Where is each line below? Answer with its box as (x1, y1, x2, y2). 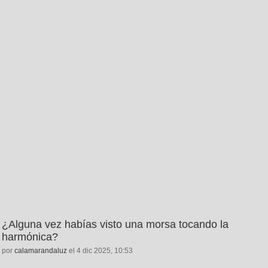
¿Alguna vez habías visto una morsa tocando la (2, 218, 229, 230)
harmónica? (2, 230, 58, 243)
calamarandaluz (14, 246, 67, 255)
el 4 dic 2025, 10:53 (67, 246, 133, 255)
